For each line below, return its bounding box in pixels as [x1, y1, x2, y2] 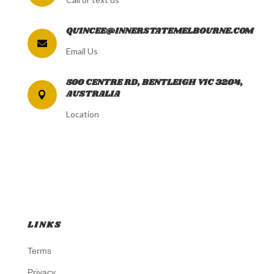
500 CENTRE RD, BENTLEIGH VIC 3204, [65, 76, 243, 89]
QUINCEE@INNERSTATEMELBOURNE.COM [65, 25, 253, 38]
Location [65, 109, 99, 120]
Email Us [65, 46, 98, 57]
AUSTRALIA [65, 88, 120, 101]
